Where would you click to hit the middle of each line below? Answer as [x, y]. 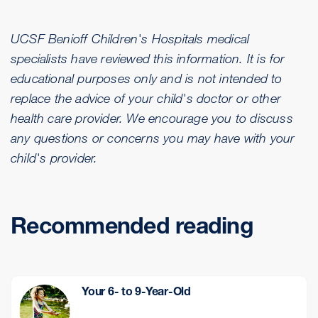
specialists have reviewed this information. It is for [148, 58]
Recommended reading [132, 225]
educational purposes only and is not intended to [147, 78]
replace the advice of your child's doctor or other [146, 98]
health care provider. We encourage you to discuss [152, 118]
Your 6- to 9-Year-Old [136, 291]
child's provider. [54, 158]
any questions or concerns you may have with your [153, 138]
